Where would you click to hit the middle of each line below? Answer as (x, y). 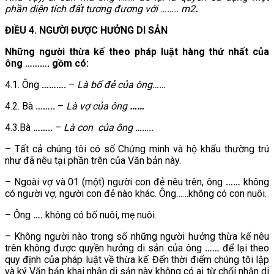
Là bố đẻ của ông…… (121, 84)
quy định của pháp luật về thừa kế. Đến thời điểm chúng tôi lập (137, 259)
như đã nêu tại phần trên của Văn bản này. (93, 160)
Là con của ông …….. (109, 127)
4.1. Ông (23, 84)
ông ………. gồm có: (47, 63)
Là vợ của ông (98, 106)
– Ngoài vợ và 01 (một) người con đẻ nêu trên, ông (116, 182)
